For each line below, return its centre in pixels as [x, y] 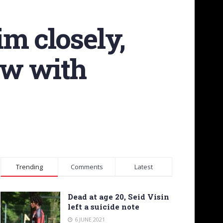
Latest [144, 167]
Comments [87, 167]
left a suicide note [104, 207]
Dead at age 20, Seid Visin [118, 197]
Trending [29, 167]
